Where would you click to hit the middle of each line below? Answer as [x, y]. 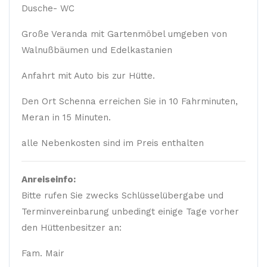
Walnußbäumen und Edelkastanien [97, 50]
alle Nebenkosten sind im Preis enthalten [113, 143]
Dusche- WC [48, 8]
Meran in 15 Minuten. [66, 117]
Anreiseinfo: [49, 179]
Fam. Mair [43, 253]
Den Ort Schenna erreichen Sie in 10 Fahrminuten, [130, 101]
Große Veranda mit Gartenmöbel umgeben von [124, 34]
